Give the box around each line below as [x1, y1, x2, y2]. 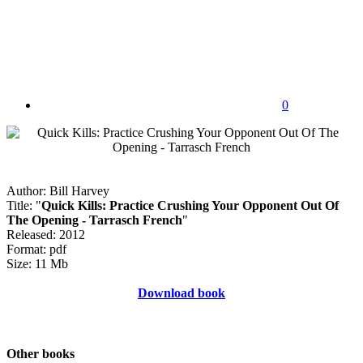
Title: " [6, 198, 41, 212]
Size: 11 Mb [6, 256, 68, 271]
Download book [138, 285, 225, 300]
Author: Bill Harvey [6, 183, 109, 198]
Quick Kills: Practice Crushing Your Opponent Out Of [41, 198, 339, 212]
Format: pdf [6, 241, 66, 256]
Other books [6, 347, 75, 361]
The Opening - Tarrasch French [6, 212, 182, 227]
